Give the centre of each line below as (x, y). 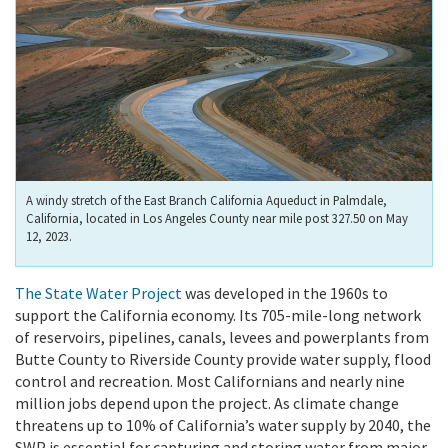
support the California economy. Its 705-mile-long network (218, 315)
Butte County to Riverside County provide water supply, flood (223, 359)
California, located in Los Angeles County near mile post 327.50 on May (217, 218)
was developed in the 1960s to (285, 293)
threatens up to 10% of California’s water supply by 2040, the (223, 425)
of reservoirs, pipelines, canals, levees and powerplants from (222, 337)
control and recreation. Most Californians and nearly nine (210, 381)
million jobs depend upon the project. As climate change (207, 403)
